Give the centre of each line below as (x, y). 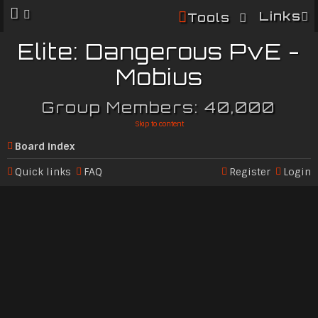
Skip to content (159, 124)
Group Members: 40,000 (159, 107)
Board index (45, 146)
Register (250, 171)
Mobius (159, 77)
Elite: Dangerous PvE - (159, 51)
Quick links (43, 171)
